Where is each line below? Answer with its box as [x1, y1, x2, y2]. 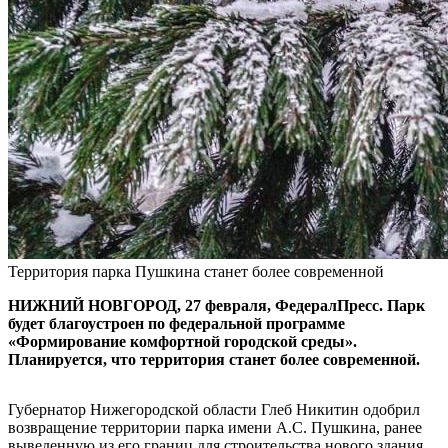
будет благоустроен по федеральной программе [8, 314, 345, 332]
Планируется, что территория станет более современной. [8, 350, 420, 368]
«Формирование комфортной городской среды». [8, 332, 357, 350]
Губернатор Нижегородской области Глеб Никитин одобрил [8, 400, 420, 418]
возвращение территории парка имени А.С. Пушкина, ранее [8, 418, 422, 436]
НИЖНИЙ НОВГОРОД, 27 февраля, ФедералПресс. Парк [8, 296, 425, 314]
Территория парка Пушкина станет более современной [8, 262, 384, 280]
